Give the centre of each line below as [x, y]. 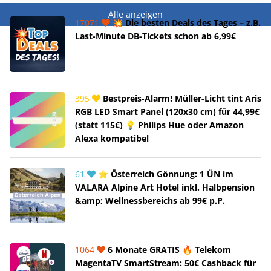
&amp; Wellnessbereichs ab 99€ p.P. [150, 200]
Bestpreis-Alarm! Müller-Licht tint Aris [181, 98]
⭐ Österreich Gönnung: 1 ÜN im [165, 174]
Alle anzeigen [135, 14]
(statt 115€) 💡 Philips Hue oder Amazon [159, 125]
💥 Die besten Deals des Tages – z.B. [185, 22]
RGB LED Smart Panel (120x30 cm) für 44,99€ [167, 111]
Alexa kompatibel [112, 138]
